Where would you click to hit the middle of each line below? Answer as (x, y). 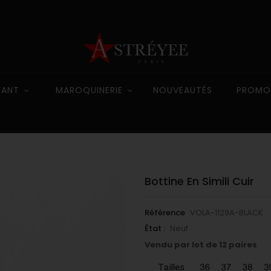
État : (155, 228)
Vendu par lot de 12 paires (201, 245)
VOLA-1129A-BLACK (227, 213)
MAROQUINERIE (89, 90)
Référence (165, 213)
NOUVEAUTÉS (182, 90)
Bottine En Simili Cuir (199, 181)
